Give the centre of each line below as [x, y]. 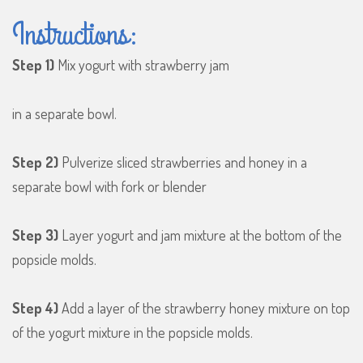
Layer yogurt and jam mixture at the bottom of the [200, 235]
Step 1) [33, 65]
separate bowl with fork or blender [109, 187]
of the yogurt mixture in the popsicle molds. [132, 333]
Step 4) [35, 308]
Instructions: [75, 35]
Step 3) [35, 235]
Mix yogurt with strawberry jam [142, 65]
